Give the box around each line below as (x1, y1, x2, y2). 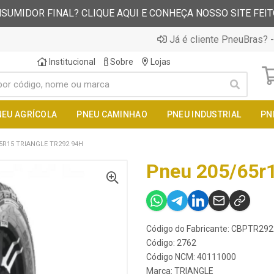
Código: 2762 (146, 238, 196, 248)
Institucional (46, 57, 95, 67)
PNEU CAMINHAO (76, 109, 147, 119)
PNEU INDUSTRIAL (166, 109, 242, 119)
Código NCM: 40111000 (146, 252, 236, 262)
